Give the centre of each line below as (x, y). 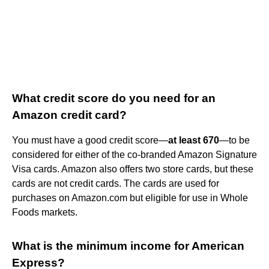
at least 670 (194, 140)
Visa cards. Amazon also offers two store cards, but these (133, 169)
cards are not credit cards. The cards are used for (116, 183)
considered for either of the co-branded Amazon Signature (134, 154)
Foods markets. (45, 212)
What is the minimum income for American (128, 246)
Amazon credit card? (69, 115)
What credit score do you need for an (114, 98)
